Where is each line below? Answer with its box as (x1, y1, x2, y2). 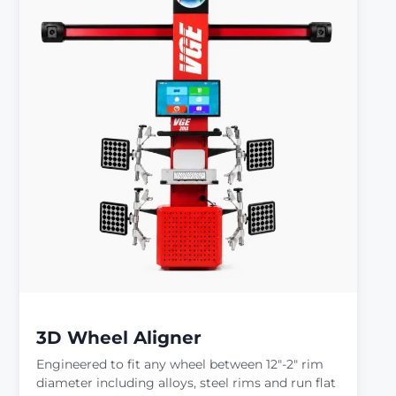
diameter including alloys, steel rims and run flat (36, 374, 337, 391)
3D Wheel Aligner (36, 326, 202, 348)
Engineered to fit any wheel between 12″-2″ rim (36, 355, 324, 372)
